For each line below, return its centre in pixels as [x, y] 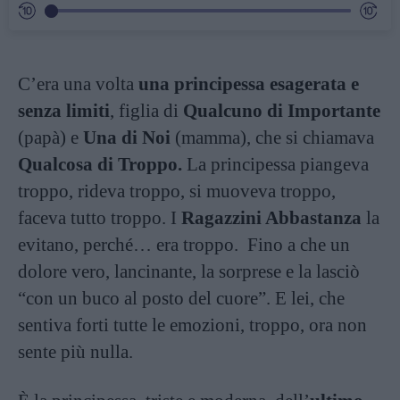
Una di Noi [127, 137]
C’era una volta [78, 83]
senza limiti [64, 110]
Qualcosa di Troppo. [100, 164]
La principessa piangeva [275, 164]
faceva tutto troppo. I [100, 217]
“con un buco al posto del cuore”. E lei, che [181, 298]
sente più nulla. [75, 351]
